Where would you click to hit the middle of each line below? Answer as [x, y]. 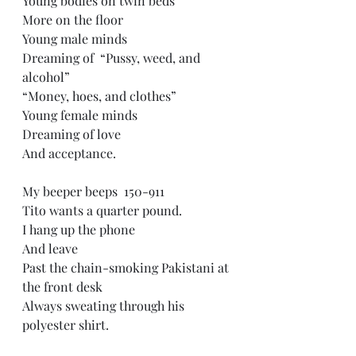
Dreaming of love [75, 134]
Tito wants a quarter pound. [105, 210]
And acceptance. [71, 153]
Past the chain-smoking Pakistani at [127, 267]
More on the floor [76, 19]
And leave [53, 248]
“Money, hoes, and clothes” [103, 96]
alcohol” [49, 77]
